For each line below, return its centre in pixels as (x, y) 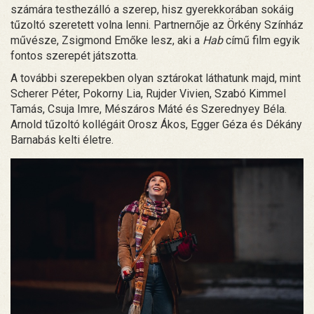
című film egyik (261, 40)
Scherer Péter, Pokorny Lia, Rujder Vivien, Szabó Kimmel (148, 93)
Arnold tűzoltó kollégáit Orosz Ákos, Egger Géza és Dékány (156, 124)
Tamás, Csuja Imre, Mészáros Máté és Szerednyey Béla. (149, 109)
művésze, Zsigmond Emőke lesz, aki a (107, 40)
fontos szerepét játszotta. (74, 55)
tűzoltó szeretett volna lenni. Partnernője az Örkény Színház (157, 25)
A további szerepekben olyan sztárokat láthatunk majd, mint (156, 78)
